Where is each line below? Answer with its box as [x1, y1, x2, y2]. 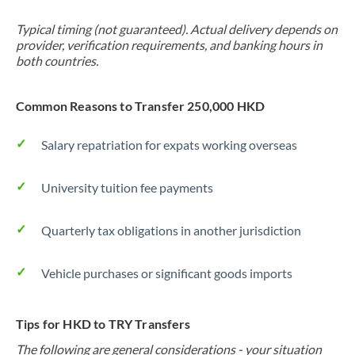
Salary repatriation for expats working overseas [41, 137, 297, 152]
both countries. [16, 53, 98, 68]
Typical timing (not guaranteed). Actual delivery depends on [16, 21, 338, 36]
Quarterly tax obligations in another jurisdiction [41, 223, 301, 238]
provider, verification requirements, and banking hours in [16, 37, 323, 52]
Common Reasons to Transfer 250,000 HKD [16, 98, 265, 113]
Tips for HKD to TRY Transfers [16, 316, 191, 331]
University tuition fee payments [41, 180, 213, 195]
